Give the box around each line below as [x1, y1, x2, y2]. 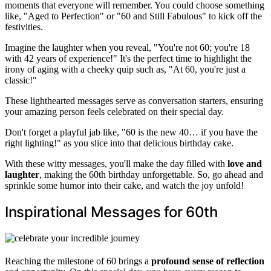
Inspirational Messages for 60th [5, 203, 218, 221]
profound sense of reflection [151, 256, 264, 266]
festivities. [5, 22, 43, 33]
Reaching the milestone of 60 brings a [5, 256, 151, 266]
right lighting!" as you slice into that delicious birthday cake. [5, 138, 233, 149]
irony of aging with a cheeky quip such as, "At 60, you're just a [5, 64, 246, 75]
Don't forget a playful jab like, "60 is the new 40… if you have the [5, 127, 258, 138]
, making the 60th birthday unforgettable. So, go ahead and [39, 169, 263, 180]
